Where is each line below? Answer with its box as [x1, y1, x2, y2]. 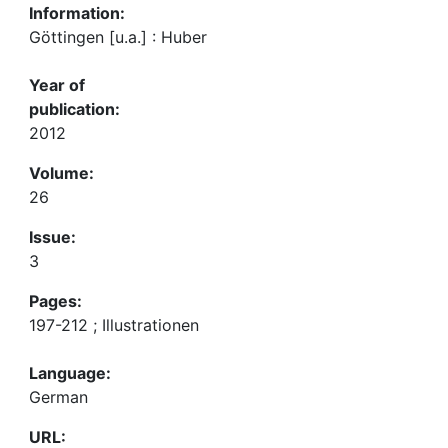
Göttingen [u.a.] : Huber [29, 27, 207, 47]
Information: [29, 3, 125, 23]
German [29, 387, 88, 407]
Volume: [29, 163, 94, 183]
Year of [29, 75, 85, 95]
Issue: [29, 227, 76, 247]
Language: [29, 363, 111, 383]
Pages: [29, 291, 82, 311]
